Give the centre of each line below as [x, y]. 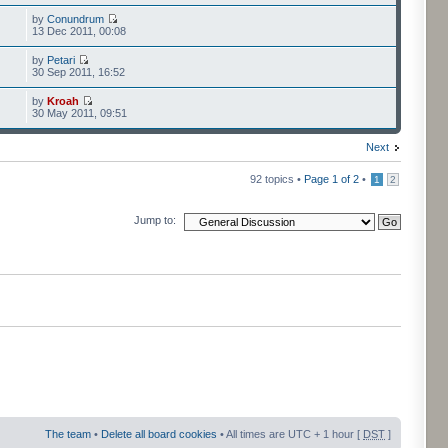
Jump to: [155, 220]
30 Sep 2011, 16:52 [79, 72]
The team [68, 433]
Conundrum [76, 19]
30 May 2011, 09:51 [80, 113]
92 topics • [277, 179]
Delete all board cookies [159, 433]
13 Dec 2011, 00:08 [79, 31]
